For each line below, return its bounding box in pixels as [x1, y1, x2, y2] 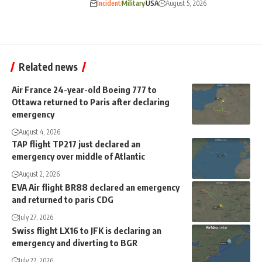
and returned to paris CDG [12, 194, 113, 205]
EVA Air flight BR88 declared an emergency [12, 181, 180, 192]
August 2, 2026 [19, 169, 60, 178]
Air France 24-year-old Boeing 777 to [12, 84, 157, 95]
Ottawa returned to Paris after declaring [12, 96, 170, 107]
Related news [19, 60, 78, 73]
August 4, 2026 [19, 127, 60, 136]
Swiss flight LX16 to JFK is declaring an [12, 225, 161, 236]
